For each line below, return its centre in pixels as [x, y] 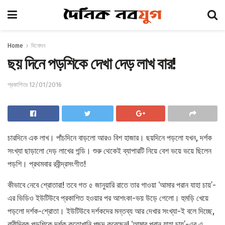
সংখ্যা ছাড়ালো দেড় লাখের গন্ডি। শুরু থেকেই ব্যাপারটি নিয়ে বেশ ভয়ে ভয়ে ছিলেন [109, 151]
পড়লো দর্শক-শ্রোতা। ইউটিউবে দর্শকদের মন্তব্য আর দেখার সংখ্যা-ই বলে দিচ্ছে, [111, 211]
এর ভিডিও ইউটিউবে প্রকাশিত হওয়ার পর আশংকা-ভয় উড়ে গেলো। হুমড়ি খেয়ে [108, 198]
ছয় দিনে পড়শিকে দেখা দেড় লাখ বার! [91, 64]
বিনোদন [38, 46]
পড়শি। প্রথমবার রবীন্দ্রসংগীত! [47, 164]
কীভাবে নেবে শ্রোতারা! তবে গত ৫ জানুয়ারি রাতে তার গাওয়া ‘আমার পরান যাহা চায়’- [112, 185]
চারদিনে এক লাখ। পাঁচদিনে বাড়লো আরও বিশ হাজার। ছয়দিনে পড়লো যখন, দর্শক [110, 138]
